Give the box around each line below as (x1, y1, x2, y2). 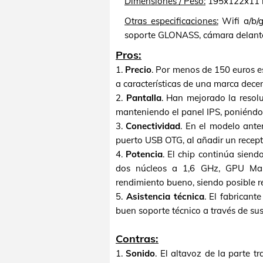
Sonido (126, 248, 156, 259)
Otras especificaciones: (124, 15, 218, 26)
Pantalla (126, 92, 161, 103)
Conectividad (126, 120, 181, 131)
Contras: (116, 232, 159, 245)
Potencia (126, 149, 163, 160)
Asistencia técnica (126, 191, 204, 202)
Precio (125, 64, 152, 75)
